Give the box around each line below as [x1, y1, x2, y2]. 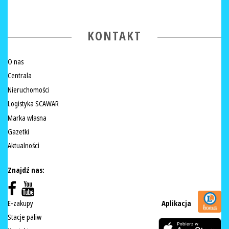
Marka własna [8, 112, 47, 123]
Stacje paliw [8, 212, 41, 223]
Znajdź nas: [8, 165, 44, 176]
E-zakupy [8, 198, 33, 209]
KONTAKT [87, 28, 142, 45]
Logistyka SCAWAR [8, 99, 59, 109]
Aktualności [8, 141, 39, 151]
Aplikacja [162, 198, 193, 209]
